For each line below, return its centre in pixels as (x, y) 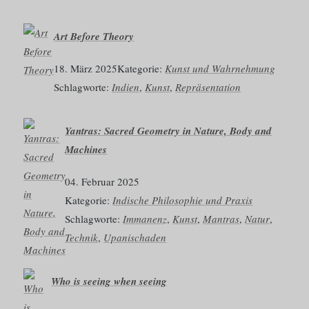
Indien (126, 87)
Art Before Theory (94, 36)
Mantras (221, 218)
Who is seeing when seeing (109, 281)
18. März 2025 (86, 68)
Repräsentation (208, 87)
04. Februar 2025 (102, 181)
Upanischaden (135, 237)
